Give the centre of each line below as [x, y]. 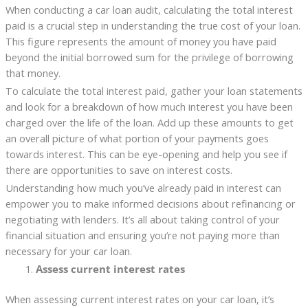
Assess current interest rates [110, 268]
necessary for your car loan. [68, 251]
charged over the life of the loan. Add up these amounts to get [149, 122]
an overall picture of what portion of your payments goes [137, 138]
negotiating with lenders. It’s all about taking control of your [142, 219]
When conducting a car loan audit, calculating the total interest [149, 9]
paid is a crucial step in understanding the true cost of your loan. [153, 25]
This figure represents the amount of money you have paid [141, 41]
